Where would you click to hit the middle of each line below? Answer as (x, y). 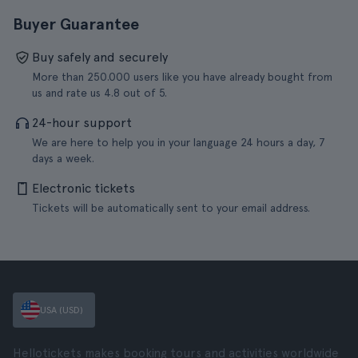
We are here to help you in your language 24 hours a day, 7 (179, 142)
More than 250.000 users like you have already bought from (182, 77)
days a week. (63, 158)
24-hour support (82, 123)
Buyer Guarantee (76, 24)
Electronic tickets (84, 188)
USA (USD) (62, 310)
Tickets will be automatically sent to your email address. (171, 208)
